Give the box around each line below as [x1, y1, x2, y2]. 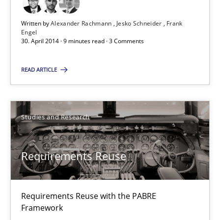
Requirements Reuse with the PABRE [21, 190, 156, 201]
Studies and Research [21, 112, 90, 121]
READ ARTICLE [21, 66, 58, 74]
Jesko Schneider [116, 19, 164, 28]
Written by [21, 19, 51, 28]
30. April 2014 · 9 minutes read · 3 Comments [21, 37, 144, 46]
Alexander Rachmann [51, 19, 113, 28]
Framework [21, 202, 63, 213]
